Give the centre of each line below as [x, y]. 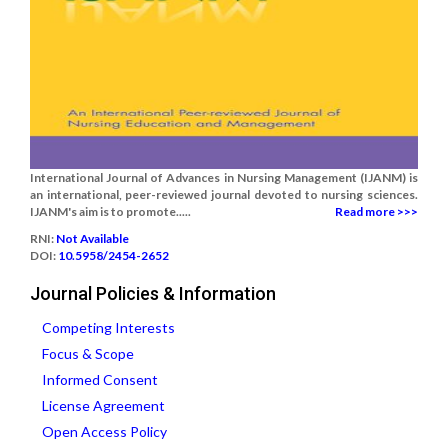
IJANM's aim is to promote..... [110, 212]
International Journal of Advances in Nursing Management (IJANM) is [224, 178]
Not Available [92, 239]
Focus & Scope [88, 354]
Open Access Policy [104, 432]
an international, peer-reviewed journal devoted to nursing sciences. [224, 195]
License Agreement [103, 406]
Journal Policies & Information [153, 294]
